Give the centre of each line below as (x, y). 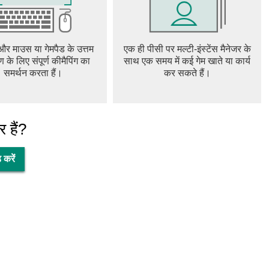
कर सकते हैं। (187, 73)
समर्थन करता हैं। (33, 73)
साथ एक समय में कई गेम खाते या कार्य (187, 61)
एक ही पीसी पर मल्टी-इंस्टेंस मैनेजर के (187, 49)
